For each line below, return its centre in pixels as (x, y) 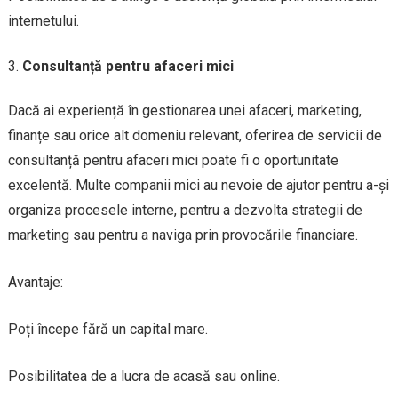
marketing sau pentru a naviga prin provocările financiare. (183, 235)
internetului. (43, 20)
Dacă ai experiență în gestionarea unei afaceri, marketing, (184, 110)
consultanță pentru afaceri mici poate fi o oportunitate (173, 160)
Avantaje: (35, 282)
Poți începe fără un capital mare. (107, 329)
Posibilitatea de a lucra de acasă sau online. (143, 376)
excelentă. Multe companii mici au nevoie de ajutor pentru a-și (198, 185)
